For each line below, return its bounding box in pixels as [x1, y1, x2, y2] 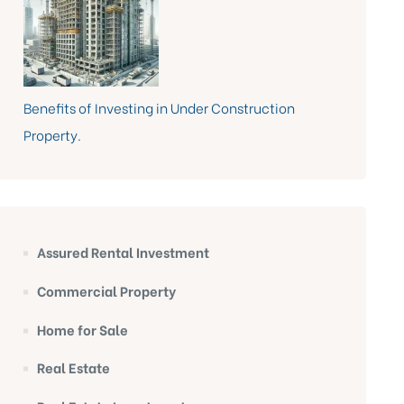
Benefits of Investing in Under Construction [23, 97, 295, 118]
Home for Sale [37, 318, 128, 339]
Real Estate [37, 357, 110, 378]
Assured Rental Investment [37, 242, 209, 262]
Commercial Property [37, 280, 176, 300]
